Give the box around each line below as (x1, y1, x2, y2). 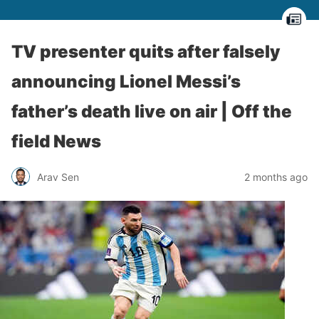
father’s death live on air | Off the (11, 101, 292, 122)
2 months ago (244, 170, 308, 183)
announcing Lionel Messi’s (11, 71, 241, 92)
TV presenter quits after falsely (11, 41, 281, 62)
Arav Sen (37, 170, 79, 183)
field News (11, 131, 101, 152)
